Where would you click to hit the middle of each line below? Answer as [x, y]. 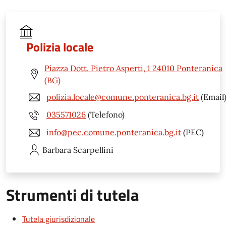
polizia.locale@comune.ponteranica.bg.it [123, 97]
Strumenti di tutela [72, 194]
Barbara [57, 150]
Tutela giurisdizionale [59, 219]
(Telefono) [105, 115]
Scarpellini [93, 150]
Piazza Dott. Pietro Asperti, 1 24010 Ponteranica [133, 68]
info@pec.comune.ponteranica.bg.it [114, 132]
